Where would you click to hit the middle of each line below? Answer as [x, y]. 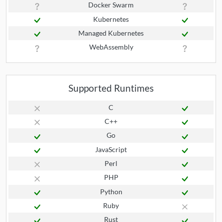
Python [111, 191]
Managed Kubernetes [111, 33]
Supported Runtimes [111, 88]
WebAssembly [111, 47]
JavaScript [111, 149]
